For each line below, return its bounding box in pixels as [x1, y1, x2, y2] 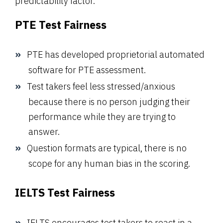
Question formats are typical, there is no [27, 142, 187, 154]
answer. [28, 125, 60, 137]
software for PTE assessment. [28, 64, 146, 76]
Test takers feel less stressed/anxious [27, 80, 175, 92]
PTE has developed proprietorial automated [27, 48, 205, 60]
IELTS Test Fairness [15, 186, 115, 200]
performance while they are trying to [28, 111, 176, 122]
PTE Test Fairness [15, 17, 107, 32]
